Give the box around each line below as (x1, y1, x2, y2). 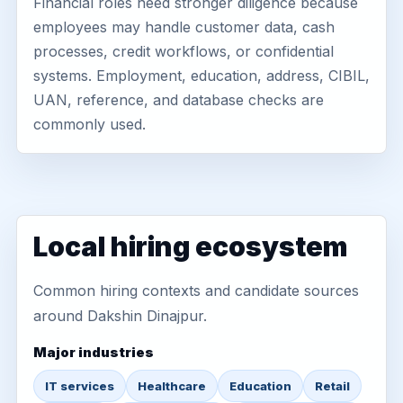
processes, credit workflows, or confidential (33, 42, 334, 60)
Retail (315, 379, 350, 393)
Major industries (33, 344, 154, 361)
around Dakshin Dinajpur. (33, 307, 207, 325)
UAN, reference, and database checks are (33, 91, 324, 109)
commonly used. (33, 115, 146, 133)
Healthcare (138, 379, 206, 393)
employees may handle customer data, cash (33, 18, 335, 36)
